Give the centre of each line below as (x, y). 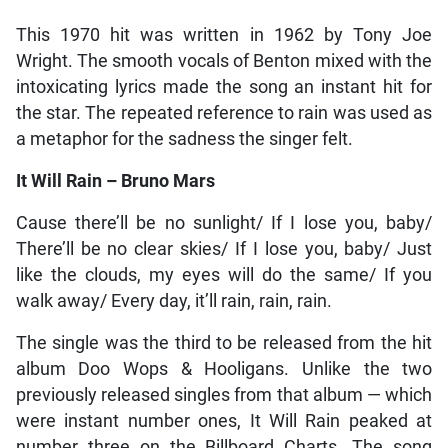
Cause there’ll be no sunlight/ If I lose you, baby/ (224, 222)
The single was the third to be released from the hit (224, 342)
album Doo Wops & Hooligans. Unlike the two (224, 368)
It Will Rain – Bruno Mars (115, 180)
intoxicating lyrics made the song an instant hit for (224, 86)
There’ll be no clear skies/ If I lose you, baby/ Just (224, 248)
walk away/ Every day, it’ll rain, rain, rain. (173, 300)
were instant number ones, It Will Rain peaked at (224, 420)
